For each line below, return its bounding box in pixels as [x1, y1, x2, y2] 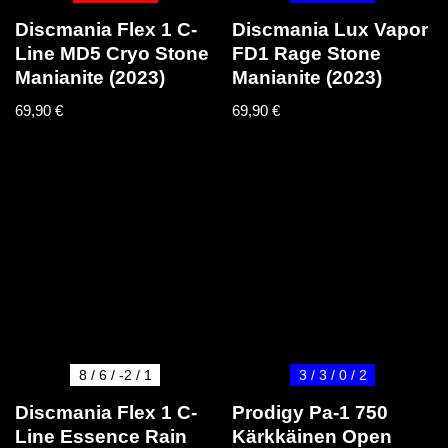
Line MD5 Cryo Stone [15, 42, 209, 64]
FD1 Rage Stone [232, 42, 382, 64]
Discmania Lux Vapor [232, 18, 429, 40]
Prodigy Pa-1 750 [232, 402, 389, 423]
